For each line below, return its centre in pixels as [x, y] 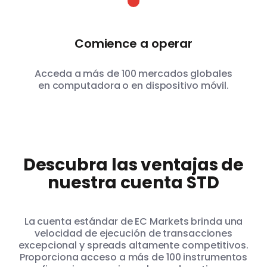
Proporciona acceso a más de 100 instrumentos [133, 257]
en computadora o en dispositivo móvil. [133, 86]
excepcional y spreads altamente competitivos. [133, 246]
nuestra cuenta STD [133, 183]
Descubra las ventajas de [133, 165]
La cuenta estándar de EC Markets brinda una [133, 222]
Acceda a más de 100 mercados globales [133, 74]
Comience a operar [133, 44]
